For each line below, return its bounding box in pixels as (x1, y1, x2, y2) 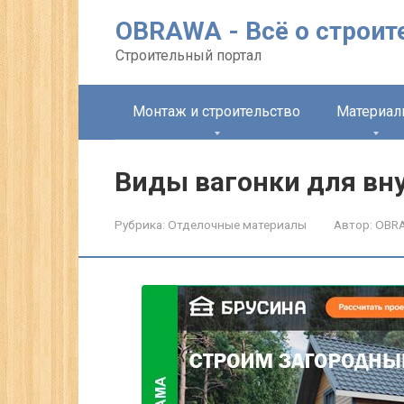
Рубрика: (115, 217, 165, 232)
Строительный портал (115, 47, 262, 64)
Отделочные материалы (168, 217, 307, 232)
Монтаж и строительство (133, 103, 300, 120)
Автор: (334, 217, 372, 232)
